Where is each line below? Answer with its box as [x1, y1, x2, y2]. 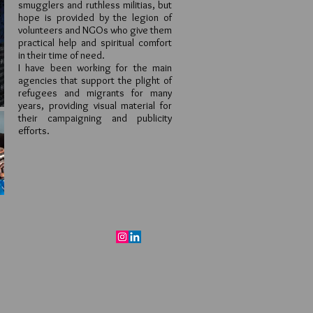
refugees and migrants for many [18, 87, 172, 99]
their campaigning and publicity [18, 112, 172, 124]
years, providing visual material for [18, 99, 172, 112]
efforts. [18, 124, 50, 137]
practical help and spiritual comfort [18, 36, 172, 49]
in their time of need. [18, 49, 105, 61]
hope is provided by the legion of [18, 11, 172, 24]
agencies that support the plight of [18, 74, 172, 87]
